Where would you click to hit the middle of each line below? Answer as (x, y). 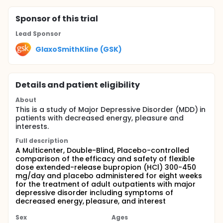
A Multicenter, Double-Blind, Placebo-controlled (102, 150)
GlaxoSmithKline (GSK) (79, 49)
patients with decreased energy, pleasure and (100, 118)
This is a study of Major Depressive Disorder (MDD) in (111, 110)
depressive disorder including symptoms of (94, 193)
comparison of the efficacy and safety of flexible (105, 159)
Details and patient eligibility (78, 85)
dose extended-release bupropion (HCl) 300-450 (106, 167)
